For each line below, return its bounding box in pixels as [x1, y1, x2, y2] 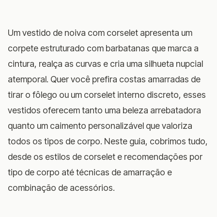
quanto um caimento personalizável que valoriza [8, 120, 192, 131]
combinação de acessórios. [8, 182, 115, 193]
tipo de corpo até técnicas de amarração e [8, 167, 172, 177]
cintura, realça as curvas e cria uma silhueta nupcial [8, 58, 203, 69]
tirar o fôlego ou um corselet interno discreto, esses [8, 89, 206, 100]
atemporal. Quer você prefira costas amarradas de [8, 74, 201, 84]
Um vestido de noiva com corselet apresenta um [8, 27, 192, 38]
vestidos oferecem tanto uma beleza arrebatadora [8, 105, 201, 115]
